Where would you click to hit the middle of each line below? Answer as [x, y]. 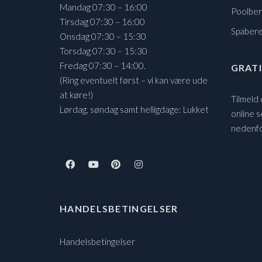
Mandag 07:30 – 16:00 [104, 7]
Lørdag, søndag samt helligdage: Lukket [134, 109]
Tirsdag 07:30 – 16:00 [102, 21]
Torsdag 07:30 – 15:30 [104, 51]
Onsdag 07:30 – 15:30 [103, 36]
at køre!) [76, 94]
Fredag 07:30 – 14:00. [103, 65]
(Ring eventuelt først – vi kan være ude [134, 80]
